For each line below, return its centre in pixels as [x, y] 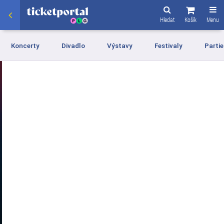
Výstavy [120, 45]
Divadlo [73, 45]
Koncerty [25, 45]
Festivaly [168, 45]
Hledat [167, 19]
